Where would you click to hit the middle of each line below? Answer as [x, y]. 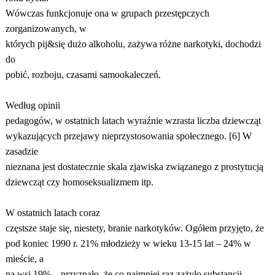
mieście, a [24, 259]
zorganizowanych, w [46, 29]
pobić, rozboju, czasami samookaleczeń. [83, 75]
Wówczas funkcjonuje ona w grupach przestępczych [107, 13]
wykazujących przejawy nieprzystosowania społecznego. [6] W [128, 136]
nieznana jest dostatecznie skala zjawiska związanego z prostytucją [134, 167]
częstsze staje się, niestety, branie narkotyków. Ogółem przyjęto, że [134, 228]
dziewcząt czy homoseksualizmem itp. [79, 182]
